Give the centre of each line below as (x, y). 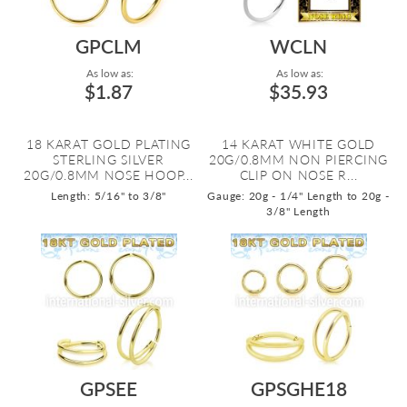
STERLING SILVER (109, 159)
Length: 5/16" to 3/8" (109, 196)
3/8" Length (298, 211)
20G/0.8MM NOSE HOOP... (109, 175)
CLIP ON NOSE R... (298, 175)
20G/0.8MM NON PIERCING (298, 159)
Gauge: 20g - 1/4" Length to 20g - (298, 196)
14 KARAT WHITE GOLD (298, 144)
